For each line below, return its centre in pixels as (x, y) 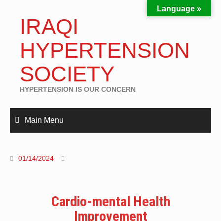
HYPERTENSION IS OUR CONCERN (78, 89)
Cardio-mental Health (110, 202)
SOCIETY (67, 74)
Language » (179, 9)
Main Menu (44, 120)
